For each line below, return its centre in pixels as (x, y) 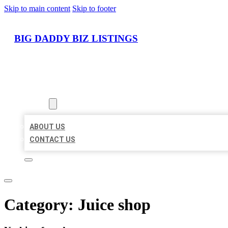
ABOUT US (47, 127)
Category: (41, 204)
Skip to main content (37, 8)
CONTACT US (52, 140)
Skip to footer (94, 8)
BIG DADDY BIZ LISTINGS (76, 38)
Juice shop (114, 204)
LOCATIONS (45, 91)
